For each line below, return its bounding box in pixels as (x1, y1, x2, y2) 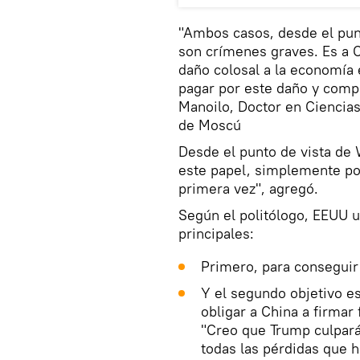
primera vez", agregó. (178, 179, 318, 198)
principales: (178, 224, 254, 243)
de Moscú (178, 116, 241, 135)
